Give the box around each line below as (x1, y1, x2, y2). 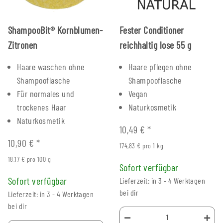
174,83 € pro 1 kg (119, 141, 164, 150)
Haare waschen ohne (17, 61, 85, 72)
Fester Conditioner (119, 23, 184, 36)
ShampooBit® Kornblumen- (8, 23, 103, 36)
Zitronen (8, 38, 37, 51)
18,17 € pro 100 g (8, 154, 51, 163)
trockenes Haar (17, 101, 66, 112)
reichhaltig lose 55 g (119, 38, 192, 51)
